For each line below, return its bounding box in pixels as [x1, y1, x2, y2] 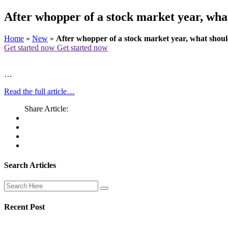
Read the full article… [4, 87, 75, 96]
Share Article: [24, 104, 68, 113]
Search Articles [4, 161, 56, 170]
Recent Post [4, 202, 45, 211]
